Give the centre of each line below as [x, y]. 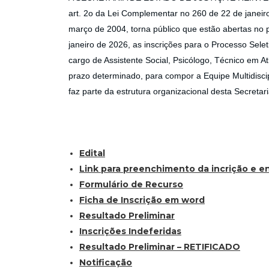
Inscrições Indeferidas [130, 231]
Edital [92, 153]
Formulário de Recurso [131, 185]
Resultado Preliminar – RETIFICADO [160, 247]
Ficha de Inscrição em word [142, 200]
